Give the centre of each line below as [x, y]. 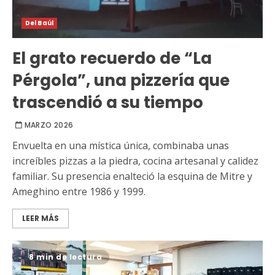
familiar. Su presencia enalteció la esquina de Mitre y [132, 176]
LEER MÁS [41, 219]
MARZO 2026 [49, 125]
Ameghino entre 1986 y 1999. [79, 192]
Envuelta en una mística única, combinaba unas [121, 146]
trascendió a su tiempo [108, 103]
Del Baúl [39, 23]
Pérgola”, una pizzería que [121, 81]
